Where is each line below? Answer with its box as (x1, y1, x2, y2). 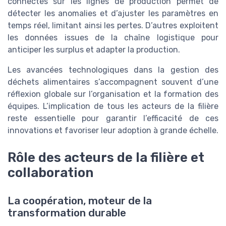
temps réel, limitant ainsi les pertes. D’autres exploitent (8, 21, 218, 31)
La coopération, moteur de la (8, 195, 152, 207)
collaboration (8, 165, 93, 181)
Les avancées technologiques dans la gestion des (8, 65, 218, 75)
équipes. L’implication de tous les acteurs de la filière (8, 101, 218, 111)
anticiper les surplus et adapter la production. (8, 45, 180, 55)
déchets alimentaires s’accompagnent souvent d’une (8, 77, 218, 87)
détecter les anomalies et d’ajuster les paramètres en (8, 9, 218, 19)
